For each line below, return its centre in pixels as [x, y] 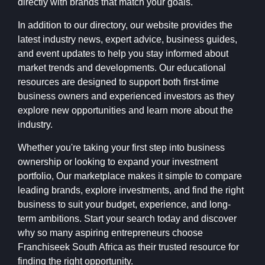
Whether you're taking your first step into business [121, 148]
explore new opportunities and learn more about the [125, 111]
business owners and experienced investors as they [126, 96]
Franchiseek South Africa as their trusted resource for [128, 247]
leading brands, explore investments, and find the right [131, 190]
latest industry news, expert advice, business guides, [127, 40]
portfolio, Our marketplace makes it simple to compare [130, 176]
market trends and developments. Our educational [122, 68]
